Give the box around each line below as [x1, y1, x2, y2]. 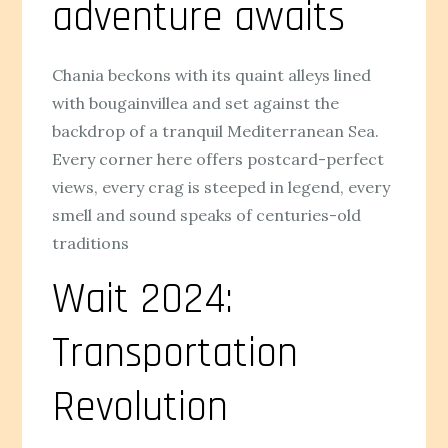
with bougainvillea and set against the [52, 93, 340, 114]
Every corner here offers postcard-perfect [52, 149, 385, 170]
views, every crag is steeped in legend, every [52, 177, 391, 198]
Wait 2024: [52, 273, 234, 328]
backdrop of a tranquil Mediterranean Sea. [52, 121, 380, 142]
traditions [52, 233, 130, 254]
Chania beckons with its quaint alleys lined [52, 65, 372, 86]
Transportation [52, 327, 299, 382]
